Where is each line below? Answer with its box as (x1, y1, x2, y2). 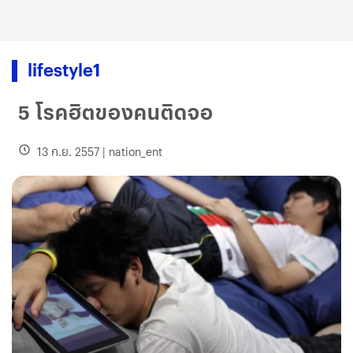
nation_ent (109, 143, 162, 159)
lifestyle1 (28, 57, 100, 81)
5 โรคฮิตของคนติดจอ (18, 98, 214, 125)
